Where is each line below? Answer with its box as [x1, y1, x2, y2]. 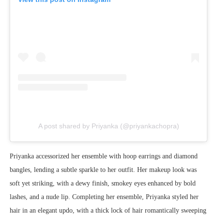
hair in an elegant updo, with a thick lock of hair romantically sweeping [10, 207, 206, 215]
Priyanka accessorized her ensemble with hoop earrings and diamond [10, 153, 198, 160]
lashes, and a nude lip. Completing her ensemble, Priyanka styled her [10, 193, 199, 201]
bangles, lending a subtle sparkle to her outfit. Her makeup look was [10, 166, 197, 174]
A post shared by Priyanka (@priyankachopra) [38, 122, 179, 130]
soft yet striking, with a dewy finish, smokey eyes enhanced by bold [10, 180, 196, 187]
